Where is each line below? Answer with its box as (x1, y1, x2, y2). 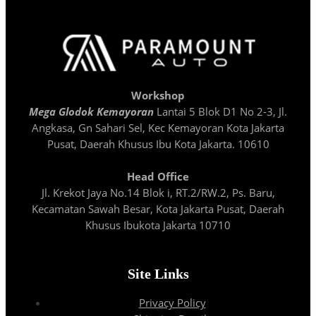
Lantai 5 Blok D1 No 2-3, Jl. (154, 104, 287, 119)
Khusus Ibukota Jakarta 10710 (85, 217, 231, 232)
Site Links (127, 266, 189, 282)
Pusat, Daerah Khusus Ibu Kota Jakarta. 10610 (47, 136, 269, 151)
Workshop (131, 87, 185, 102)
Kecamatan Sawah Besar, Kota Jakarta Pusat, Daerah (32, 201, 284, 216)
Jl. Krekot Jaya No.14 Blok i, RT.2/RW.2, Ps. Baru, (41, 185, 275, 200)
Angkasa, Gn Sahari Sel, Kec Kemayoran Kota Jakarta (32, 120, 284, 135)
